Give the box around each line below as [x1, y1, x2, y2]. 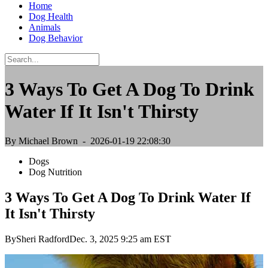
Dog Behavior [29, 33, 83, 43]
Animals [29, 22, 60, 32]
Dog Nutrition [29, 166, 82, 177]
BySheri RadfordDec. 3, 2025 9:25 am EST [5, 233, 171, 244]
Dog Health [29, 11, 73, 22]
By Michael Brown [5, 135, 78, 146]
